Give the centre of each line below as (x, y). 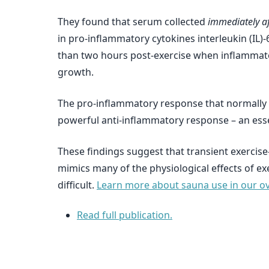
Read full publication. (125, 215)
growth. (76, 72)
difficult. (77, 185)
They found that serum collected (133, 22)
